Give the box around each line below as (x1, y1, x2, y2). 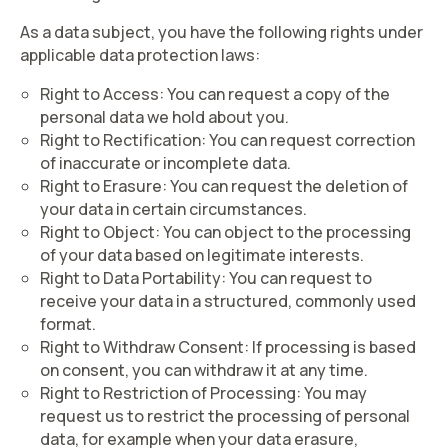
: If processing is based (244, 336, 416, 358)
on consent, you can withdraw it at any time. (40, 359, 368, 381)
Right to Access (40, 83, 159, 105)
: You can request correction (201, 129, 415, 151)
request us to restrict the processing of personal (40, 405, 410, 427)
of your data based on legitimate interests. (40, 244, 364, 266)
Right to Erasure (40, 175, 162, 197)
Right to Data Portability (40, 267, 221, 289)
